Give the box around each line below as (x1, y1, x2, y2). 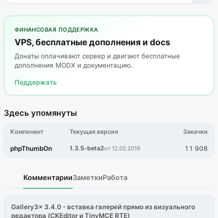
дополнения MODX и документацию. (14, 61, 133, 70)
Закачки (182, 127, 208, 135)
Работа (103, 173, 127, 182)
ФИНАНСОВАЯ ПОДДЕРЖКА (14, 26, 98, 33)
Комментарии (23, 173, 73, 182)
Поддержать (14, 78, 57, 86)
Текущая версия (70, 127, 119, 135)
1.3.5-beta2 (70, 145, 105, 152)
